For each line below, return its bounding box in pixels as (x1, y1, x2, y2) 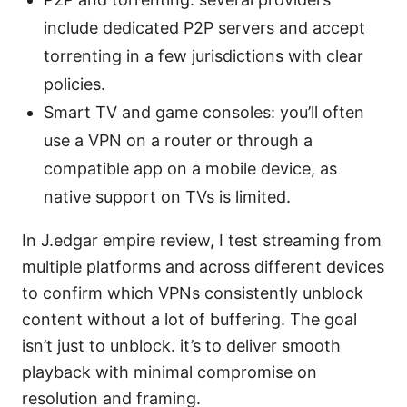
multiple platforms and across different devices (22, 257, 384, 277)
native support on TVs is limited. (44, 187, 291, 207)
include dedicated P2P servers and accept (44, 18, 365, 38)
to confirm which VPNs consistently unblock (22, 283, 363, 303)
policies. (44, 74, 105, 94)
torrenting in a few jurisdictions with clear (44, 46, 363, 66)
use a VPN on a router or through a (44, 131, 313, 151)
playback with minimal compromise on (22, 362, 317, 382)
